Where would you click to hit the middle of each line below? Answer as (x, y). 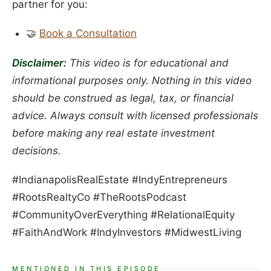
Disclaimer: (39, 63)
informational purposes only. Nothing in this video (132, 80)
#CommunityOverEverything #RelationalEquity (123, 215)
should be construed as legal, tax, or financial (123, 98)
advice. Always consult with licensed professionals (135, 115)
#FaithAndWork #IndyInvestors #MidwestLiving (127, 233)
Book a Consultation (88, 34)
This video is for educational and (148, 63)
